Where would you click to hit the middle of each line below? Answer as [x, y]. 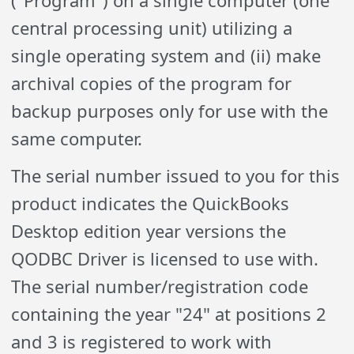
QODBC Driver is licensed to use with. [165, 258]
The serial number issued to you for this [176, 175]
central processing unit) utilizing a [152, 28]
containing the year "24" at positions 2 [169, 314]
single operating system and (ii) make [166, 55]
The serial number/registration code [160, 286]
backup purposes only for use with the [170, 111]
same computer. [77, 138]
